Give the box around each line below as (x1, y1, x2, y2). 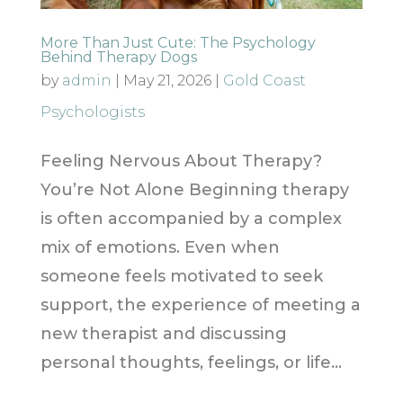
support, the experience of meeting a (40, 295, 361, 316)
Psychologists (40, 103, 145, 121)
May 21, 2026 (122, 72, 211, 90)
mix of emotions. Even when (40, 237, 280, 258)
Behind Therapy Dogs (40, 49, 197, 67)
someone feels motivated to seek (40, 266, 323, 287)
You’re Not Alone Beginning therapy (40, 180, 349, 201)
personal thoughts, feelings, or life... (40, 353, 342, 373)
